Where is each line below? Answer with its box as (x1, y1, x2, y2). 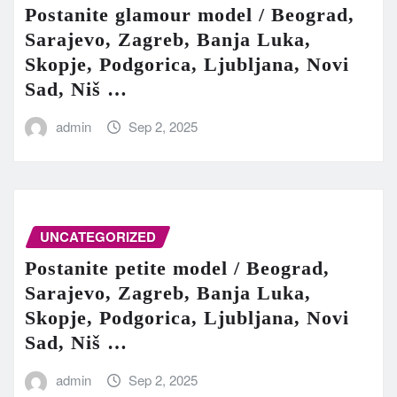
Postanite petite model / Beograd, (25, 257, 330, 280)
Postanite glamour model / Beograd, (25, 4, 354, 27)
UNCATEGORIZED (40, 226, 156, 246)
